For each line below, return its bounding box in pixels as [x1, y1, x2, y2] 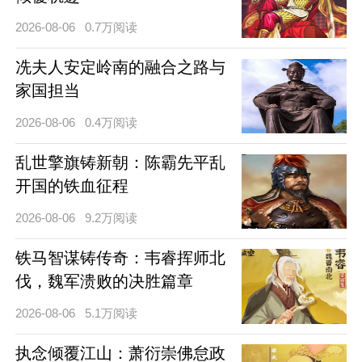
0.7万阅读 [85, 19, 138, 34]
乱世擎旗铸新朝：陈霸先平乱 [15, 154, 225, 172]
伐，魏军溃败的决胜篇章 [15, 272, 193, 291]
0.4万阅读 [85, 115, 138, 129]
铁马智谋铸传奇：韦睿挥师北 [15, 249, 225, 267]
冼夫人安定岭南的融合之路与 [15, 58, 225, 77]
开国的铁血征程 [15, 177, 128, 196]
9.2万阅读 [85, 210, 138, 225]
